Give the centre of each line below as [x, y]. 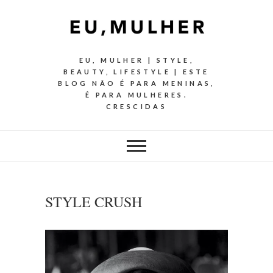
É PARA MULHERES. [136, 95]
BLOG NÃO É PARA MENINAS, [136, 83]
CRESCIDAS [136, 107]
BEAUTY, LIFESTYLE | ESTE [136, 72]
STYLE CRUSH [94, 202]
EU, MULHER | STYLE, [136, 60]
